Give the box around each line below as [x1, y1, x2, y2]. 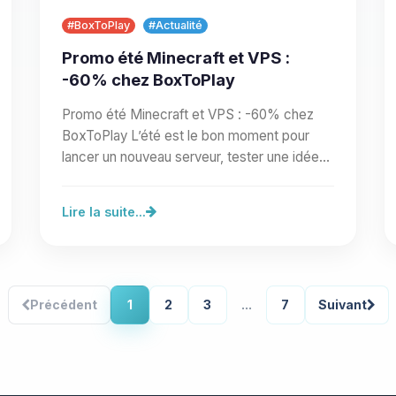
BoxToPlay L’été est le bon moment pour [62, 126, 309, 144]
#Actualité [148, 19, 202, 33]
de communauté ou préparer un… [62, 169, 263, 187]
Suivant [317, 296, 367, 312]
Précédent [29, 296, 97, 312]
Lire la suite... [62, 203, 146, 219]
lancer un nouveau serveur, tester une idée [62, 148, 319, 165]
